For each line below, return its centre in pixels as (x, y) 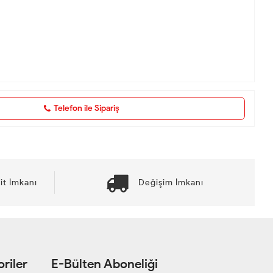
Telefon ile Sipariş (87, 108)
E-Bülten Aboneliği (104, 263)
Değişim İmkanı (171, 182)
